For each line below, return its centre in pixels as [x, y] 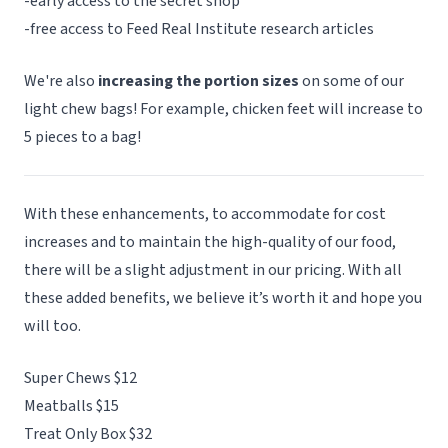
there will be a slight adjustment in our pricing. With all [213, 270]
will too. [52, 326]
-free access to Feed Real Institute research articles [199, 29]
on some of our [351, 81]
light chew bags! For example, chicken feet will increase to [223, 109]
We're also [61, 81]
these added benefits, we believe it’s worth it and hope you [223, 298]
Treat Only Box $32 [88, 434]
